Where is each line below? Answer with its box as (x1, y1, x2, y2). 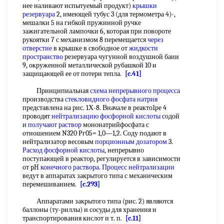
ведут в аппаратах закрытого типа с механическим (22, 171, 172, 180)
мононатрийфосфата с (81, 120, 149, 129)
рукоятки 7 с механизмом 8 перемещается (22, 35, 147, 44)
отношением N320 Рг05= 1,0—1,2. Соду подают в (22, 129, 166, 137)
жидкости (129, 44, 158, 52)
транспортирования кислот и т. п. (22, 214, 125, 222)
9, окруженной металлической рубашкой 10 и (22, 61, 156, 69)
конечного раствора (40, 163, 99, 171)
